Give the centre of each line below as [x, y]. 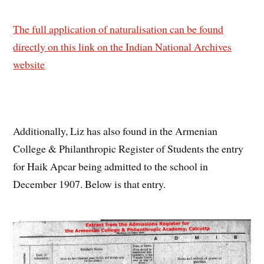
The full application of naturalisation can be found [118, 29]
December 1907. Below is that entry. [90, 184]
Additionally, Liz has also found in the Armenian [115, 131]
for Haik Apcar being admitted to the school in [111, 166]
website [29, 64]
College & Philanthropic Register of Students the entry [128, 149]
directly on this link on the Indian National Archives [123, 46]
